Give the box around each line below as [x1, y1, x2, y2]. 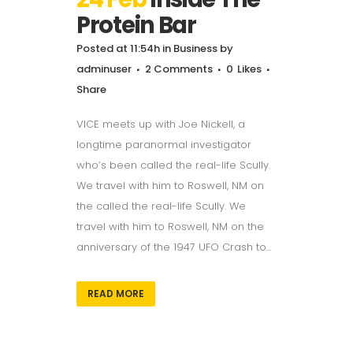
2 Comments [145, 61, 213, 76]
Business [173, 40, 217, 56]
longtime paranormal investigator [76, 136, 251, 152]
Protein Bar [76, 9, 196, 41]
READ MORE [87, 286, 144, 300]
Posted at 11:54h [76, 40, 160, 56]
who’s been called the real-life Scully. [76, 157, 270, 173]
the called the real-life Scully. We [76, 198, 246, 214]
